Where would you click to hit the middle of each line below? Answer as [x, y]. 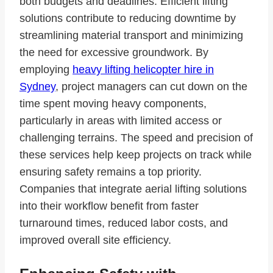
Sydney [37, 87]
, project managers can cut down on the [151, 87]
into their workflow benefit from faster [109, 206]
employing [46, 70]
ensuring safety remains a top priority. [111, 172]
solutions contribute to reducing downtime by [128, 19]
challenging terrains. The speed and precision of [136, 138]
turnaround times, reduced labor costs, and [124, 223]
